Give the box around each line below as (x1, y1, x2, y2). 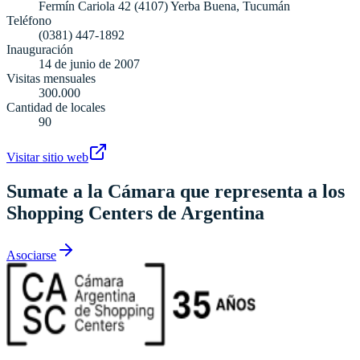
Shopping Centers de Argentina (6, 202, 264, 223)
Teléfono (6, 13, 51, 27)
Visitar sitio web (6, 149, 88, 164)
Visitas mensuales (6, 71, 96, 85)
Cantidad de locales (6, 100, 105, 114)
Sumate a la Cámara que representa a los (6, 180, 345, 202)
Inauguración (6, 42, 73, 56)
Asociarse (6, 247, 56, 262)
